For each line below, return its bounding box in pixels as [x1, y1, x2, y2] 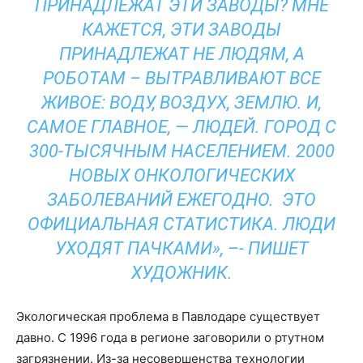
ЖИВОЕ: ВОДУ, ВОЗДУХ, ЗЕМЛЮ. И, [41, 92, 322, 113]
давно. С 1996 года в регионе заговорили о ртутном [16, 330, 324, 345]
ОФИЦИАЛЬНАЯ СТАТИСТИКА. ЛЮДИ [28, 214, 335, 234]
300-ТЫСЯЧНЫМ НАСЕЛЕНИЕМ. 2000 [28, 141, 335, 161]
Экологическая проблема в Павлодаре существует [16, 309, 320, 324]
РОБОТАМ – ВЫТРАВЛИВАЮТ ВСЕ [42, 68, 321, 88]
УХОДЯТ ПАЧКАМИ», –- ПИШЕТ [54, 238, 309, 258]
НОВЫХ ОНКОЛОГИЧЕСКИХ [68, 165, 295, 186]
